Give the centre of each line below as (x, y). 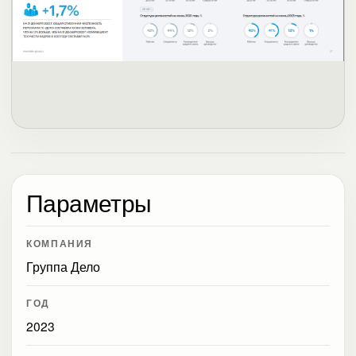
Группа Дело (63, 266)
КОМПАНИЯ (60, 244)
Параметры (89, 202)
